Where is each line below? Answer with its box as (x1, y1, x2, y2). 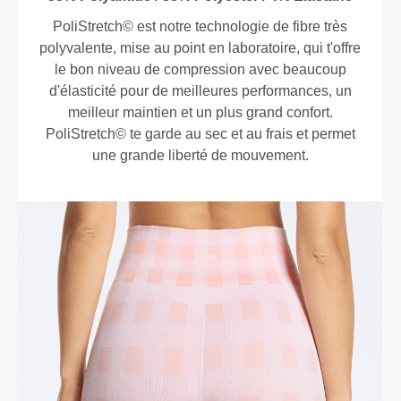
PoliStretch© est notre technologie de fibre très (53, 18, 348, 34)
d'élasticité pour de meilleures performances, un (48, 82, 352, 98)
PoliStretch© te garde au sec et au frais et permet (45, 125, 355, 141)
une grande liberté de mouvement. (91, 147, 309, 163)
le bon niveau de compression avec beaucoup (54, 61, 346, 77)
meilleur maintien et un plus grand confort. (67, 104, 333, 120)
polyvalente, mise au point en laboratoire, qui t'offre (39, 39, 362, 55)
